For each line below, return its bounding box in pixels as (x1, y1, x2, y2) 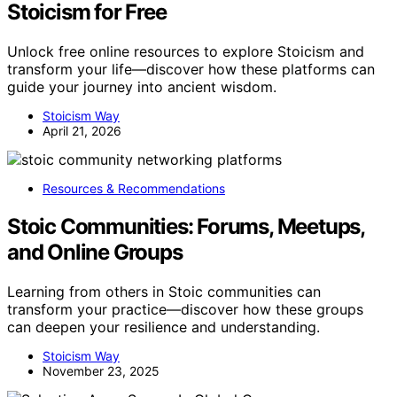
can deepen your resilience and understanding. (7, 317, 320, 336)
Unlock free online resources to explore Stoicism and (7, 42, 364, 60)
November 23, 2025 (43, 362, 160, 378)
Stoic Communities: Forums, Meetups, (7, 213, 364, 239)
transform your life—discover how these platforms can (7, 59, 375, 78)
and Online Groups (7, 238, 183, 265)
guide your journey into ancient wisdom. (7, 77, 276, 96)
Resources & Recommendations (43, 180, 225, 196)
